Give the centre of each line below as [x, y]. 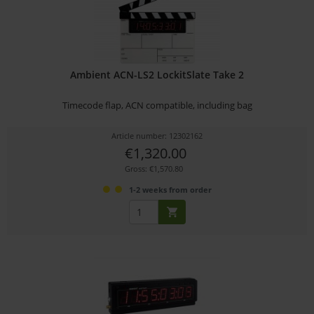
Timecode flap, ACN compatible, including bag [157, 105]
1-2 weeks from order [170, 189]
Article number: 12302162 [157, 135]
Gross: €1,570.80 [153, 168]
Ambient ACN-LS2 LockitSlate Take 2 [157, 74]
